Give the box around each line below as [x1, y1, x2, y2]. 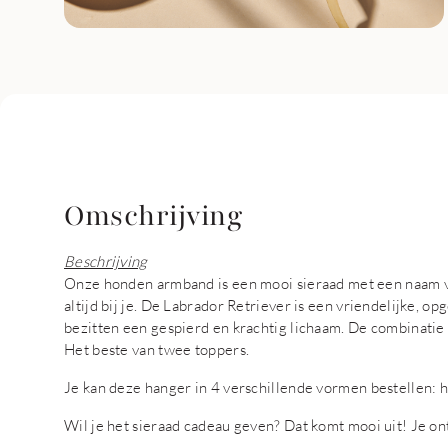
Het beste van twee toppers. [64, 340, 250, 358]
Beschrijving [64, 252, 148, 270]
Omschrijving [64, 197, 242, 235]
